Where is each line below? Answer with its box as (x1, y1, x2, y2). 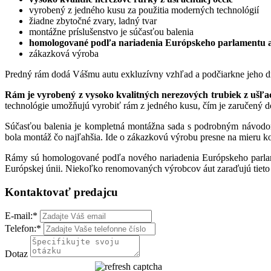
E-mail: (5, 211, 33, 221)
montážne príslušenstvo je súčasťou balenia (29, 27, 194, 38)
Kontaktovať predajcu (5, 185, 118, 198)
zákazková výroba (29, 48, 99, 59)
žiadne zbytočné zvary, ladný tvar (29, 16, 157, 27)
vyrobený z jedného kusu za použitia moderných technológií (29, 5, 259, 16)
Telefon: (5, 223, 36, 234)
